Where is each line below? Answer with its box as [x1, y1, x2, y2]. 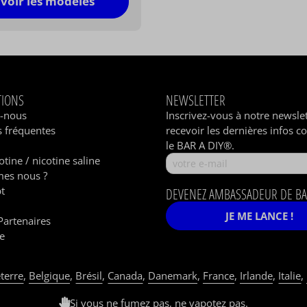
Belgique [29, 269, 70, 283]
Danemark [148, 269, 197, 283]
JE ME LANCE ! [225, 209, 294, 223]
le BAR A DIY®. [166, 138, 235, 153]
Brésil [75, 269, 102, 283]
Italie [278, 269, 301, 283]
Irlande [240, 269, 273, 283]
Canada [108, 269, 143, 283]
